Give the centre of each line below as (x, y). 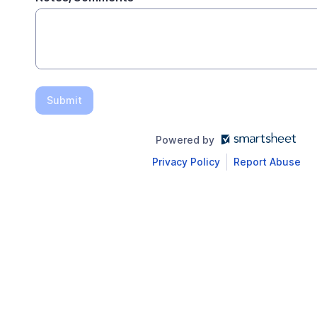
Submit (64, 100)
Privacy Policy (186, 162)
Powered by (185, 139)
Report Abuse (267, 162)
